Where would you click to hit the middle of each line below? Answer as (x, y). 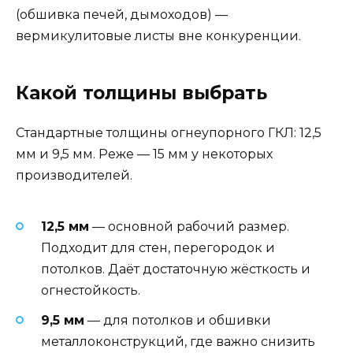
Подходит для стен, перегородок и (158, 248)
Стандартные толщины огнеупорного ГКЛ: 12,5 (169, 132)
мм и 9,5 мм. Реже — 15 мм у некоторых (144, 154)
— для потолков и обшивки (178, 321)
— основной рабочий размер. (189, 227)
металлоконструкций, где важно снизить (178, 342)
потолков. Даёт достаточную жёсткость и (176, 269)
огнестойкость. (91, 291)
